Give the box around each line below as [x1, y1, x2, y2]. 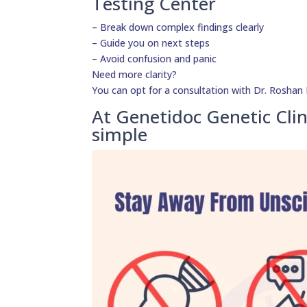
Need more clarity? [92, 68, 177, 82]
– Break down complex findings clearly [92, 21, 265, 34]
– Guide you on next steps [92, 36, 210, 50]
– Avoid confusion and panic [92, 52, 217, 66]
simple [92, 122, 148, 147]
